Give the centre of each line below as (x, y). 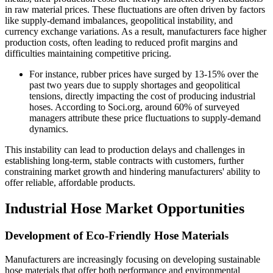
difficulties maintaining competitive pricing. (88, 54)
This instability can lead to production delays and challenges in (125, 150)
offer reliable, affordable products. (70, 183)
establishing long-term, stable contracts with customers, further (124, 161)
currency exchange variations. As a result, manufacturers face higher (136, 32)
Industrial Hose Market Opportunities (125, 209)
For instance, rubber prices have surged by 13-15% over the (144, 74)
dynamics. (49, 129)
